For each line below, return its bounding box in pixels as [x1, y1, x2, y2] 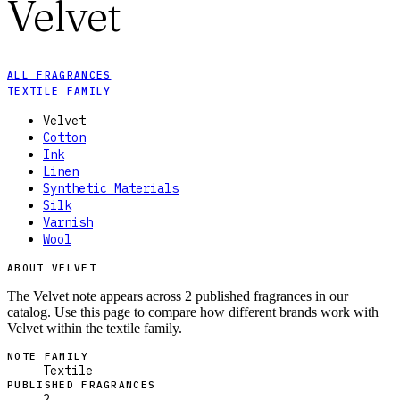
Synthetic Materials [43, 180, 179, 197]
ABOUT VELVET [7, 262, 96, 275]
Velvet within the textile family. [7, 321, 182, 337]
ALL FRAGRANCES [7, 69, 112, 82]
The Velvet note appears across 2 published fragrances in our [7, 288, 348, 304]
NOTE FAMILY [7, 350, 89, 363]
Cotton [43, 129, 86, 146]
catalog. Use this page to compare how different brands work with [7, 304, 379, 321]
